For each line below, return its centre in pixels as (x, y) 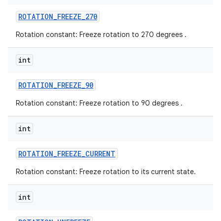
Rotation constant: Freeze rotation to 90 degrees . (99, 103)
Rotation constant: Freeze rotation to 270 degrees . (101, 35)
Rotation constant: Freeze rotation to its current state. (106, 172)
